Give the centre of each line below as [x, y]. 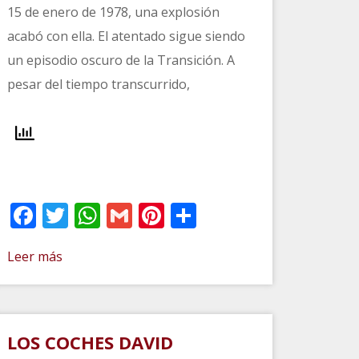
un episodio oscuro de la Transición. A [121, 60]
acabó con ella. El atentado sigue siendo [126, 36]
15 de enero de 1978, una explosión [113, 12]
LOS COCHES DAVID [90, 342]
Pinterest [218, 215]
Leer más [34, 256]
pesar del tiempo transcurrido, [98, 84]
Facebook [92, 215]
